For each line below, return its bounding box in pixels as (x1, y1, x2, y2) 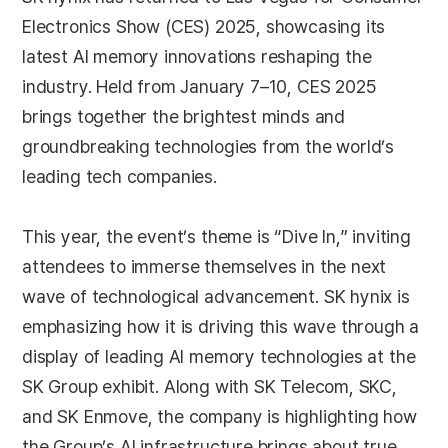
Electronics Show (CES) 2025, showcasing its (22, 16, 386, 38)
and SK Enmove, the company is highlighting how (22, 406, 417, 428)
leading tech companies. (22, 166, 217, 188)
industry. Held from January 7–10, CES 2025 (22, 76, 377, 98)
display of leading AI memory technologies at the (22, 346, 416, 368)
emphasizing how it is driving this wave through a (22, 316, 420, 338)
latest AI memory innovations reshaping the (22, 46, 372, 68)
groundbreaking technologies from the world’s (22, 136, 395, 158)
